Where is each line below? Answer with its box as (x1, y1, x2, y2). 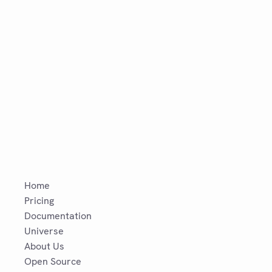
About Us (24, 240, 64, 253)
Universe (24, 225, 64, 237)
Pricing (24, 194, 54, 207)
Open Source (24, 255, 81, 268)
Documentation (24, 209, 92, 222)
